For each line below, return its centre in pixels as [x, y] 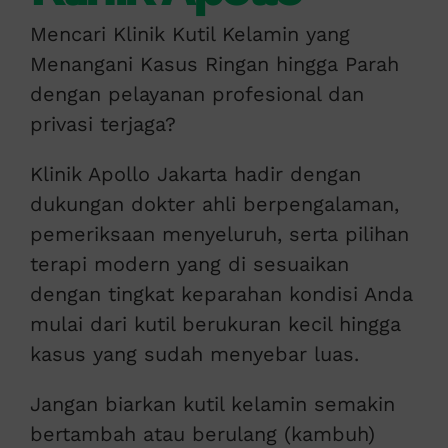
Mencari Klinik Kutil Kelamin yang [189, 34]
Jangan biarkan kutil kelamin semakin [212, 404]
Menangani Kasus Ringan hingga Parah [214, 64]
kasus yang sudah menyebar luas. [194, 354]
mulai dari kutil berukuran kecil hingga [215, 324]
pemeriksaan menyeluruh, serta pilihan [219, 234]
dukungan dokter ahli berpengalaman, [214, 204]
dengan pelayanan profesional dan [196, 94]
